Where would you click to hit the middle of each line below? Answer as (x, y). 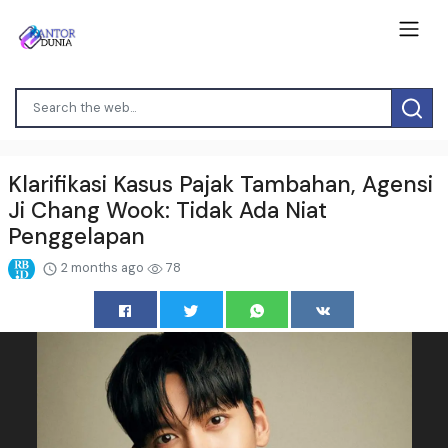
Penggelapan (76, 237)
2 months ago (102, 268)
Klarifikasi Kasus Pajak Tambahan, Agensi (220, 185)
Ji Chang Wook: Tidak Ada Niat (167, 211)
